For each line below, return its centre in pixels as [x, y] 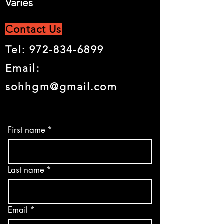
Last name [26, 170]
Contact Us [34, 29]
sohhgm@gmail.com [61, 87]
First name [27, 130]
